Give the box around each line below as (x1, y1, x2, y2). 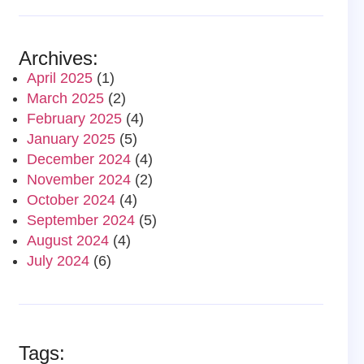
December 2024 (27, 150, 132, 167)
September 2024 (27, 211, 136, 228)
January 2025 (27, 130, 116, 147)
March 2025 (27, 89, 105, 106)
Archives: (19, 46, 99, 69)
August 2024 (27, 232, 110, 249)
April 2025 (27, 69, 93, 86)
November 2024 (27, 171, 132, 188)
